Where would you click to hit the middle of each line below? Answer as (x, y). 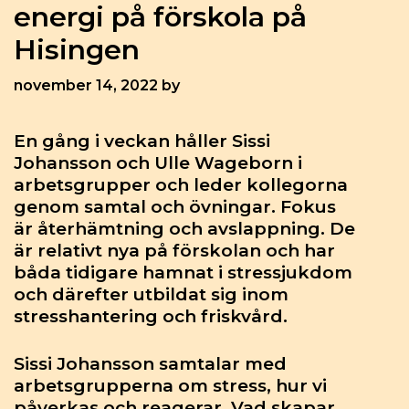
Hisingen (77, 49)
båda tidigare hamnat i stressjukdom (183, 272)
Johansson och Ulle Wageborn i (158, 163)
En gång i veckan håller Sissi (142, 141)
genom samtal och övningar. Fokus (175, 206)
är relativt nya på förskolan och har (174, 250)
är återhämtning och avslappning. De (184, 228)
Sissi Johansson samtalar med (150, 364)
